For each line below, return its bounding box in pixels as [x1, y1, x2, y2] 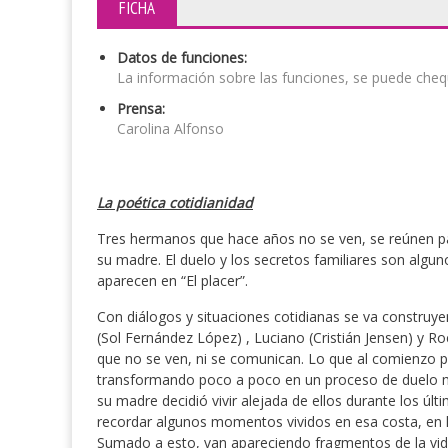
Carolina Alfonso [117, 119, 224, 138]
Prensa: [117, 99, 165, 118]
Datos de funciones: [117, 48, 247, 67]
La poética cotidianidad [97, 193, 253, 212]
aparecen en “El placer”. [97, 271, 248, 290]
